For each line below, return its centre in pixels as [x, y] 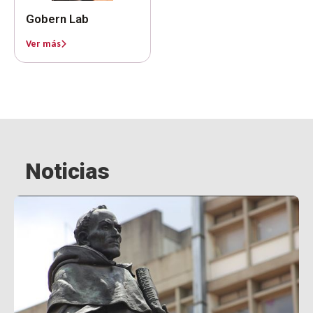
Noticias [67, 171]
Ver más [43, 43]
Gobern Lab [57, 19]
